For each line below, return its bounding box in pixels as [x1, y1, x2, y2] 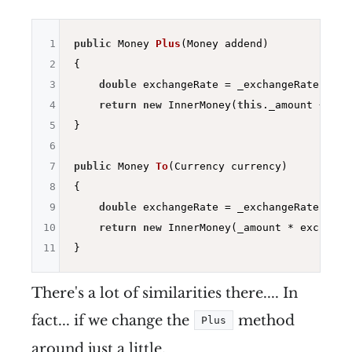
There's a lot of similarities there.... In [31, 284, 298, 302]
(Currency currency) [167, 159, 288, 172]
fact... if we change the [31, 311, 193, 329]
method [234, 311, 295, 329]
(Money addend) [180, 37, 269, 49]
